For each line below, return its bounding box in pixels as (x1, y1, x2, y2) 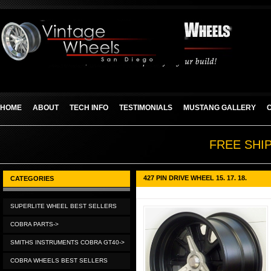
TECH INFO (70, 103, 108, 112)
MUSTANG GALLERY (183, 103, 256, 112)
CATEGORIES (10, 175, 54, 182)
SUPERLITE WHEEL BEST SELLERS (10, 203, 117, 209)
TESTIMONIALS (119, 103, 172, 112)
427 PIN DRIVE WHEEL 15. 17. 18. (143, 174, 247, 181)
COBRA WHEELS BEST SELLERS (10, 257, 108, 264)
